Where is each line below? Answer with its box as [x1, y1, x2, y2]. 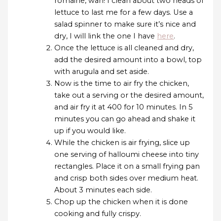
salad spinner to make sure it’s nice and [54, 19, 196, 29]
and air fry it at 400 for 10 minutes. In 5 [54, 102, 193, 111]
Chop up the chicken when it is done [54, 197, 188, 206]
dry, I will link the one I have [54, 31, 157, 40]
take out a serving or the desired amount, [54, 90, 204, 100]
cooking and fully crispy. [54, 209, 142, 218]
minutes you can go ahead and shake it [54, 114, 196, 123]
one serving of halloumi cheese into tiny [54, 149, 199, 159]
